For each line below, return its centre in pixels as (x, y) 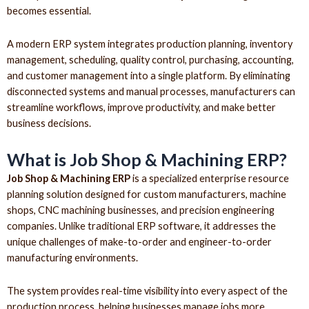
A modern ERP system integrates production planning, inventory (150, 44)
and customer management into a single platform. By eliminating (149, 76)
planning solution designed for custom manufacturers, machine (147, 194)
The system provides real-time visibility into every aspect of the (147, 291)
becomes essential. (49, 10)
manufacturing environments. (72, 257)
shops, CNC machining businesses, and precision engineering (141, 210)
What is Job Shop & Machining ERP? (147, 159)
